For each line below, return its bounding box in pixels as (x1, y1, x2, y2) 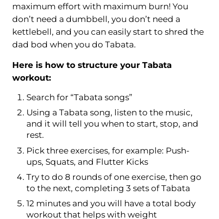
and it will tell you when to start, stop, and (26, 119, 199, 129)
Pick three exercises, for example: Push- (26, 145, 190, 155)
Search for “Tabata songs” (26, 92, 133, 103)
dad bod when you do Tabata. (12, 40, 136, 50)
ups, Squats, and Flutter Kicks (26, 156, 149, 167)
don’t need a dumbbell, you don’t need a (12, 14, 180, 24)
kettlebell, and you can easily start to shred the (12, 27, 204, 37)
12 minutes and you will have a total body (26, 198, 196, 209)
